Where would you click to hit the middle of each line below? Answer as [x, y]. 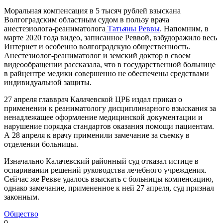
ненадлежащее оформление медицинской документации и [103, 117]
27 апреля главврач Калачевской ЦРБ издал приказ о [93, 99]
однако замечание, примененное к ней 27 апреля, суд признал [109, 188]
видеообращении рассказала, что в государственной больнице [110, 64]
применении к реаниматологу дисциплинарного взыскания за [110, 108]
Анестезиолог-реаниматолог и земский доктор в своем [97, 55]
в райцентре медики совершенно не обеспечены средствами [107, 73]
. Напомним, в [184, 28]
